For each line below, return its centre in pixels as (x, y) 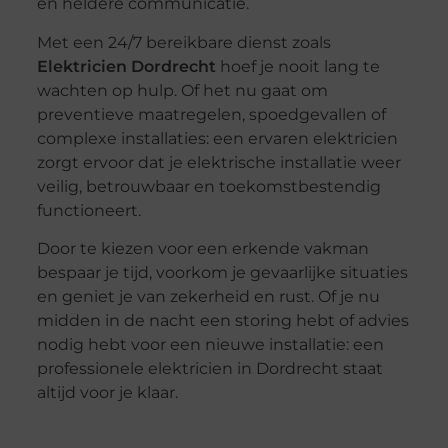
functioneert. (88, 210)
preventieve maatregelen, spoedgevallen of (211, 114)
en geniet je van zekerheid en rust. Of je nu (208, 297)
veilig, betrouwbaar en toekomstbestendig (208, 186)
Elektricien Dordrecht (126, 66)
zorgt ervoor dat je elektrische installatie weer (218, 162)
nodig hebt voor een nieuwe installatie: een (210, 345)
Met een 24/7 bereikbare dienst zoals (183, 42)
